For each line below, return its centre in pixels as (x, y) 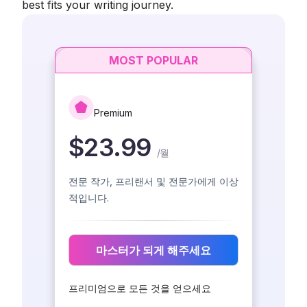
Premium (113, 113)
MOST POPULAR (153, 61)
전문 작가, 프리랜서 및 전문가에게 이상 (153, 182)
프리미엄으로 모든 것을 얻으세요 (140, 288)
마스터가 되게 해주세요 (153, 250)
